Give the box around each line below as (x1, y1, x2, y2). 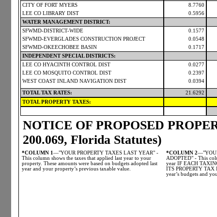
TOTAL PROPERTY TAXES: (22, 99, 91, 105)
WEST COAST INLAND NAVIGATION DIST (22, 78, 126, 84)
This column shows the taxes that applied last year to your (22, 155, 151, 161)
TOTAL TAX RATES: (22, 90, 72, 95)
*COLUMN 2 (166, 150, 198, 155)
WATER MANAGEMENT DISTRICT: (22, 19, 110, 25)
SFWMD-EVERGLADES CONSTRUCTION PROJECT (22, 36, 145, 42)
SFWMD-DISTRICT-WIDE (22, 28, 83, 33)
